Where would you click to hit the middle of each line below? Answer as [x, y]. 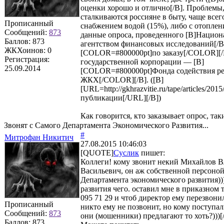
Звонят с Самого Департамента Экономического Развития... [106, 125]
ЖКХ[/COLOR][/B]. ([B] [122, 79]
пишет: [152, 152]
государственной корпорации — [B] [142, 61]
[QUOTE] [97, 152]
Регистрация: [27, 59]
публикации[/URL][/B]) [121, 97]
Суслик [126, 152]
